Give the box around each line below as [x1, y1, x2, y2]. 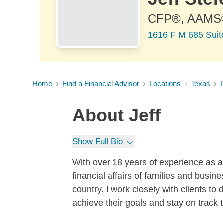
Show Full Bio [72, 137, 123, 146]
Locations [149, 79, 181, 88]
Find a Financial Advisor [62, 79, 139, 88]
